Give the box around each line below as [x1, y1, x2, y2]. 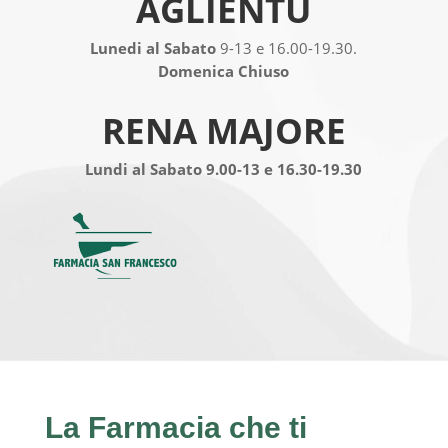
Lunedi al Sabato [90, 38, 217, 58]
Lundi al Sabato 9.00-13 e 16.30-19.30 [85, 159, 363, 179]
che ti [220, 411, 307, 444]
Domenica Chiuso [158, 61, 290, 81]
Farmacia [87, 411, 221, 444]
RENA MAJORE [101, 107, 346, 154]
